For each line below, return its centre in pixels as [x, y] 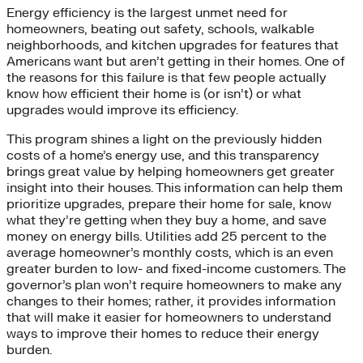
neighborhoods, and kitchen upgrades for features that [173, 45]
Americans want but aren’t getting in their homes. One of [176, 61]
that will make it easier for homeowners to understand [169, 317]
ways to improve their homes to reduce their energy [163, 333]
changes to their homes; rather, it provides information [171, 301]
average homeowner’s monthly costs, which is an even [170, 252]
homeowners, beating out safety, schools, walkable [160, 29]
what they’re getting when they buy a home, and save [167, 220]
